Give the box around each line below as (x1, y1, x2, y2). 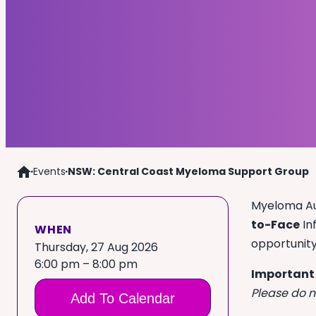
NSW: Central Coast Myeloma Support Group (68, 164, 309, 178)
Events (33, 164, 66, 178)
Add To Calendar (71, 291, 175, 307)
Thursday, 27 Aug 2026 (35, 239, 158, 256)
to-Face (251, 217, 300, 233)
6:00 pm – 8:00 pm (35, 256, 138, 273)
